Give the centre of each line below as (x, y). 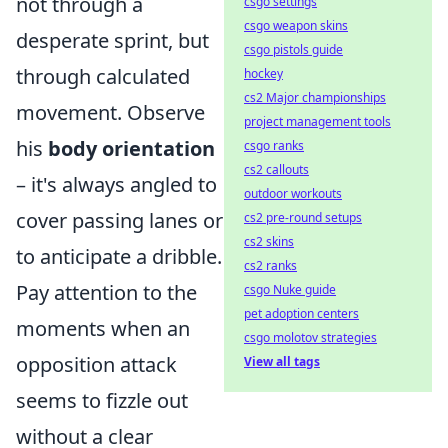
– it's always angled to (116, 184)
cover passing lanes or (119, 220)
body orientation (131, 148)
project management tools (317, 121)
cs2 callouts (276, 169)
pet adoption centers (301, 313)
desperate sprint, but (112, 40)
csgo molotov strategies (310, 337)
